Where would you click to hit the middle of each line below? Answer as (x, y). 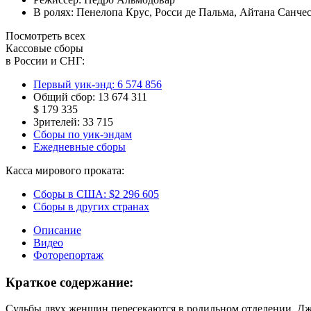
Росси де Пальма (194, 12)
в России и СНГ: (45, 60)
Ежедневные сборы (79, 146)
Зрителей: (57, 121)
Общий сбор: (64, 96)
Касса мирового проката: (65, 170)
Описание (57, 230)
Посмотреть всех (45, 35)
